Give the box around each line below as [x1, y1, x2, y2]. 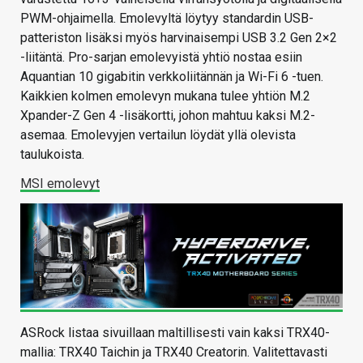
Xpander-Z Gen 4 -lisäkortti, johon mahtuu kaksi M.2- [20, 108, 315, 124]
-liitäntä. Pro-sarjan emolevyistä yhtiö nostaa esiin [20, 49, 302, 66]
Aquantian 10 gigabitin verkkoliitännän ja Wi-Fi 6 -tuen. [20, 69, 323, 85]
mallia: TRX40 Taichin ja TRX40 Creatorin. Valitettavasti [20, 344, 327, 361]
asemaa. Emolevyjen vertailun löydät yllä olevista [20, 127, 296, 143]
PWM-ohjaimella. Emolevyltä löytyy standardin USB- [20, 11, 314, 27]
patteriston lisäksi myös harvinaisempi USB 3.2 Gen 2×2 [20, 30, 337, 46]
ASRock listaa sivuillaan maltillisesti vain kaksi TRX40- [20, 325, 330, 341]
